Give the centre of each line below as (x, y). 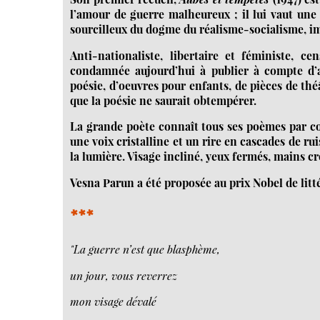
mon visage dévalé (114, 301)
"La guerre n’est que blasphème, (145, 249)
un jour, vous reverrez (124, 275)
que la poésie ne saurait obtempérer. (164, 100)
